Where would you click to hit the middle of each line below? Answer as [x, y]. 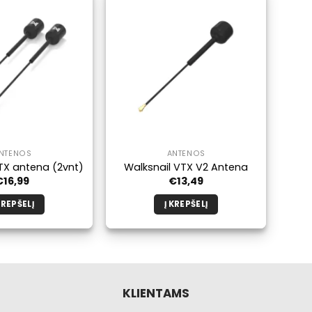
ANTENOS [186, 154]
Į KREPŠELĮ [186, 204]
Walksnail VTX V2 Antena [186, 167]
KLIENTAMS [156, 293]
